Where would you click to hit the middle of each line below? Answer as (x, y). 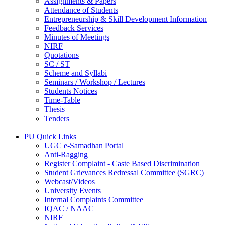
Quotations (62, 55)
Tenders (57, 118)
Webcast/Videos (70, 181)
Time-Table (62, 100)
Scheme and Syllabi (76, 73)
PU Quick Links (50, 136)
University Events (73, 190)
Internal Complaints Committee (94, 199)
